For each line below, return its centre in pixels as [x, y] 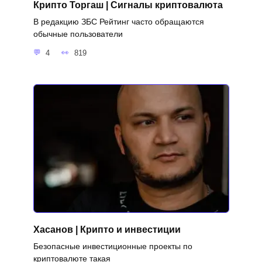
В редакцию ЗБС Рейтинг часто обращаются [118, 22]
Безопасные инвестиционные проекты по [113, 246]
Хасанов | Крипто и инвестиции [107, 229]
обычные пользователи [78, 34]
